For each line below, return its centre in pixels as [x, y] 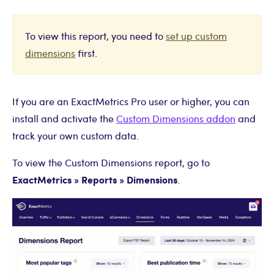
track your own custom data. [76, 136]
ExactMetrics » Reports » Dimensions [95, 180]
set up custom [196, 36]
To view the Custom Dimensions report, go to [111, 163]
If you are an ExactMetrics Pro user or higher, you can [131, 102]
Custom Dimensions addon [176, 119]
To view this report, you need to [95, 36]
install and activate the [64, 119]
